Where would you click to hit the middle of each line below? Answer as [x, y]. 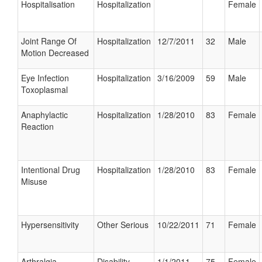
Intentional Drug [51, 170]
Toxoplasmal [44, 89]
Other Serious [123, 225]
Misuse [34, 181]
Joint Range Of [49, 41]
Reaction [37, 126]
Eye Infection [45, 78]
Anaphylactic [44, 115]
